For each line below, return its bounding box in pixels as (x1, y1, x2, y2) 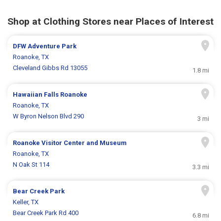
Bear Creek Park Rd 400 (13, 209, 79, 217)
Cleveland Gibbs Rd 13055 (13, 64, 88, 72)
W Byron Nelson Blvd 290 (13, 112, 84, 120)
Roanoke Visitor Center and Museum (13, 139, 127, 147)
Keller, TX (13, 198, 39, 206)
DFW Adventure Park (13, 42, 77, 50)
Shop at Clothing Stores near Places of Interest (7, 16, 214, 28)
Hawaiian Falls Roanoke (13, 91, 88, 99)
